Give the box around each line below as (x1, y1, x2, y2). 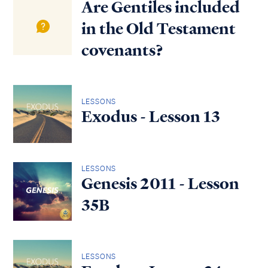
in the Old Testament (81, 17, 236, 39)
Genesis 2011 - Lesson (81, 172, 239, 194)
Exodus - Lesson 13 (81, 106, 220, 128)
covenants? (81, 39, 163, 61)
